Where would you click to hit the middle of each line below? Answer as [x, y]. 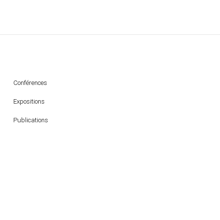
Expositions [29, 101]
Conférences [30, 82]
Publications [30, 120]
